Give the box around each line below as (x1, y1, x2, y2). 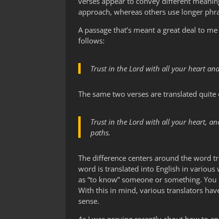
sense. (78, 196, 100, 206)
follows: (78, 36, 105, 46)
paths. (90, 128, 111, 138)
